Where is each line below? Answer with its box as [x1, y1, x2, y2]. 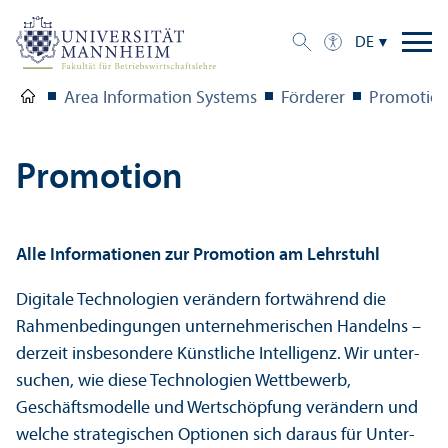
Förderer [281, 88, 345, 108]
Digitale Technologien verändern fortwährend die [16, 290, 386, 310]
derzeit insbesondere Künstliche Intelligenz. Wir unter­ [16, 344, 420, 364]
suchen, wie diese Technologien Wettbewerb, [16, 371, 351, 391]
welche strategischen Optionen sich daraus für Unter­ [16, 425, 415, 445]
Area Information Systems [64, 88, 257, 108]
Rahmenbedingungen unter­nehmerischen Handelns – [16, 317, 421, 337]
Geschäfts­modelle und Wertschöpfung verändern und [16, 398, 418, 418]
